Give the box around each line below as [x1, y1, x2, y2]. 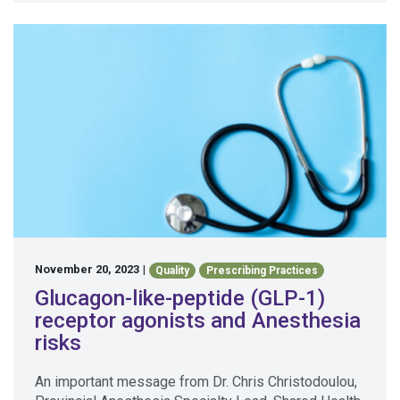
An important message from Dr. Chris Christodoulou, [35, 372, 357, 390]
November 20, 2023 [35, 262, 139, 277]
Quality [155, 263, 190, 277]
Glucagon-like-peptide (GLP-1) [35, 285, 325, 311]
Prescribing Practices [205, 263, 318, 277]
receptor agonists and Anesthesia [35, 307, 361, 333]
